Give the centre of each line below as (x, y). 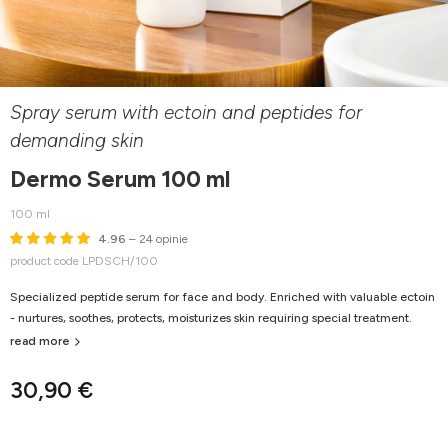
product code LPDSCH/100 (84, 261)
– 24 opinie (157, 239)
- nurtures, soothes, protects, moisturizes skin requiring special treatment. (211, 318)
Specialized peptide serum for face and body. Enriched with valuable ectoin (222, 297)
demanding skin (77, 141)
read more (40, 341)
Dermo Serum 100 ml (120, 179)
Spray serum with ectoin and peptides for (186, 113)
